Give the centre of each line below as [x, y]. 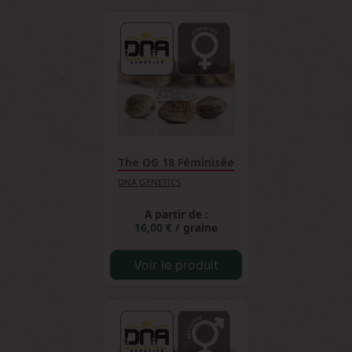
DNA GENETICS [150, 182]
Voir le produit [176, 265]
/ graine [196, 227]
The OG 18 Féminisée [176, 163]
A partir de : [176, 214]
